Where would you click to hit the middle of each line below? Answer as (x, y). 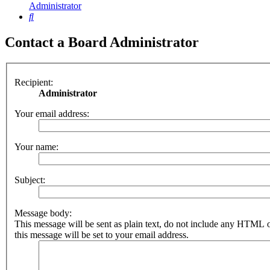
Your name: (36, 146)
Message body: (43, 213)
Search (46, 16)
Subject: (30, 180)
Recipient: (34, 82)
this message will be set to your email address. (102, 234)
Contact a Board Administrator (102, 42)
